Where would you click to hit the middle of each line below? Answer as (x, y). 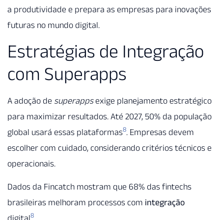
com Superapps (67, 74)
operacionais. (31, 164)
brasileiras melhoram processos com (76, 202)
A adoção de (31, 101)
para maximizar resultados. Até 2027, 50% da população (110, 117)
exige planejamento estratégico (152, 101)
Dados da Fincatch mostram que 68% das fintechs (99, 186)
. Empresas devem (160, 132)
